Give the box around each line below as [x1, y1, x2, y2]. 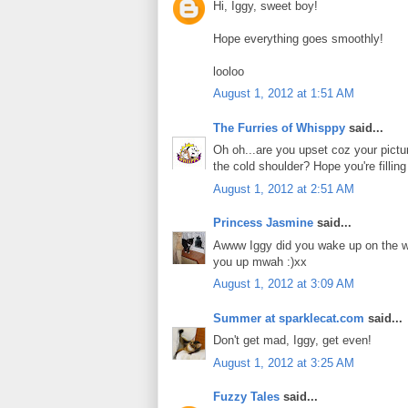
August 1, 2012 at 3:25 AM [213, 355, 354, 370]
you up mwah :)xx [213, 254, 307, 269]
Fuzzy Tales [213, 390, 280, 404]
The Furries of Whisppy [213, 120, 345, 135]
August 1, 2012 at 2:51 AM [213, 181, 354, 196]
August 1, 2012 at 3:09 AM [213, 277, 354, 291]
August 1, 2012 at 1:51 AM [213, 87, 354, 101]
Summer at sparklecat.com [213, 311, 364, 325]
